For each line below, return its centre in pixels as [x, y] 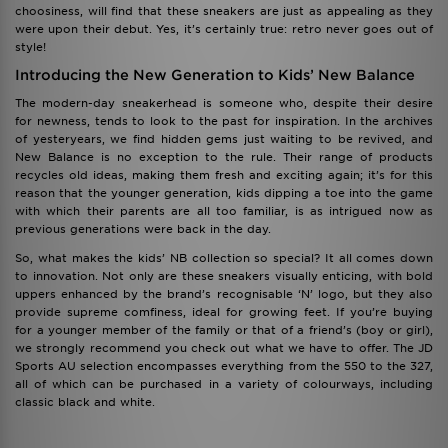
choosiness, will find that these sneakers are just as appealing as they [224, 11]
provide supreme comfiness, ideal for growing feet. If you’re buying [224, 312]
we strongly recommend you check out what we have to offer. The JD [224, 348]
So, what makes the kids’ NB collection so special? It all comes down [224, 258]
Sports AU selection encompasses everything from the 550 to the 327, [224, 366]
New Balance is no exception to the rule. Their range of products [224, 157]
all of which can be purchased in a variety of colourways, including [224, 384]
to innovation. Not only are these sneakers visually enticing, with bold [224, 276]
